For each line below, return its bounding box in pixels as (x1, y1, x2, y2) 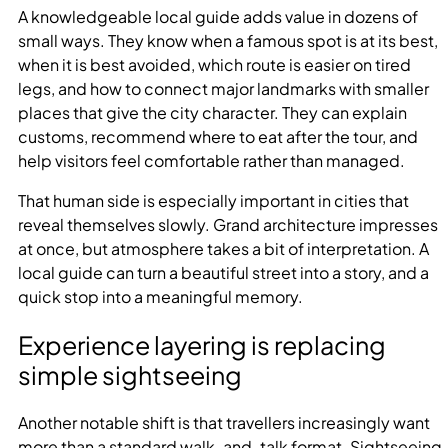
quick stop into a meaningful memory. (18, 286, 303, 308)
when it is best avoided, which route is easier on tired (18, 54, 411, 76)
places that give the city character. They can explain (18, 102, 407, 124)
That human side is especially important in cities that (18, 190, 409, 212)
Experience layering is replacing (18, 328, 386, 361)
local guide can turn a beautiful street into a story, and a (18, 262, 429, 284)
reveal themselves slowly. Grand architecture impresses (18, 214, 438, 236)
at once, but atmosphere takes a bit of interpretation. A (18, 238, 429, 260)
